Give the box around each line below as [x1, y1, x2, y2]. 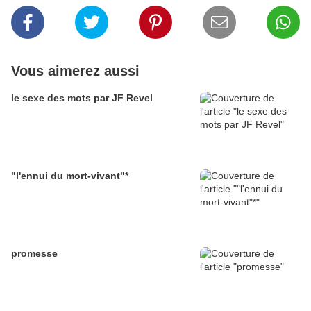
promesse [11, 248, 58, 260]
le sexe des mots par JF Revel [11, 92, 153, 104]
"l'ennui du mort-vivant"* [11, 170, 128, 182]
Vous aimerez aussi [11, 63, 140, 79]
